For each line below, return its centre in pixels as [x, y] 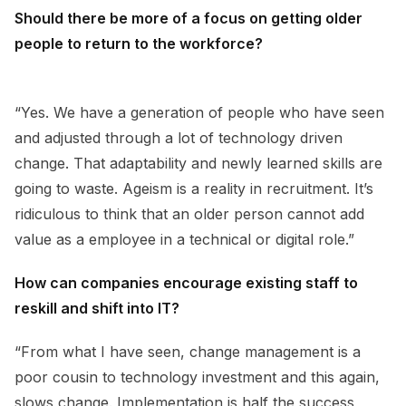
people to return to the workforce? [139, 43]
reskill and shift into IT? [97, 308]
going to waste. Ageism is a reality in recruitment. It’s [194, 188]
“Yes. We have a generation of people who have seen [199, 112]
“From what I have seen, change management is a [188, 351]
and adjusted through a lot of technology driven [179, 137]
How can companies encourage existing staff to [186, 282]
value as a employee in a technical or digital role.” [184, 239]
